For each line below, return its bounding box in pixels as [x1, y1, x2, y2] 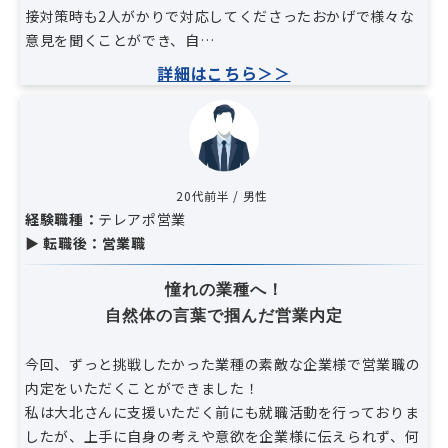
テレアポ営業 [98, 209, 187, 230]
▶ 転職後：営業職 [25, 233, 146, 254]
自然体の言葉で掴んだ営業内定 [105, 307, 343, 325]
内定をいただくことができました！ [25, 378, 260, 399]
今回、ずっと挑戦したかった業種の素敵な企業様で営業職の [25, 354, 421, 375]
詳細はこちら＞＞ [157, 60, 291, 85]
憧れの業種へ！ [164, 281, 284, 299]
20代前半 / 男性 [176, 187, 272, 205]
